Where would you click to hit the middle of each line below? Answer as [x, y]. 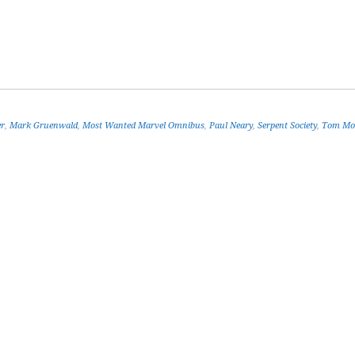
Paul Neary [231, 126]
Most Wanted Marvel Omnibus [143, 126]
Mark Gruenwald [44, 126]
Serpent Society [287, 126]
